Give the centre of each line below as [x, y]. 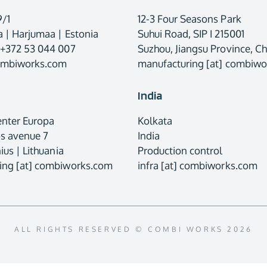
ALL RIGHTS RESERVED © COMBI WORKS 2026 [133, 229]
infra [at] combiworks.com [197, 165]
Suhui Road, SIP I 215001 [191, 34]
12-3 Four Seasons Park [189, 19]
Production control [180, 150]
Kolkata [155, 120]
